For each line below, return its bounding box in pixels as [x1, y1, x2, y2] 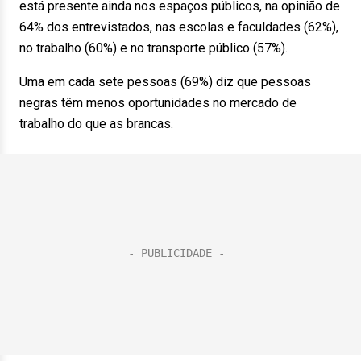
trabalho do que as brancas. [19, 116, 173, 131]
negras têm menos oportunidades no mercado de [19, 95, 297, 110]
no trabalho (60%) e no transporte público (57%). [19, 40, 288, 56]
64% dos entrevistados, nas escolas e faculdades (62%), [19, 19, 338, 35]
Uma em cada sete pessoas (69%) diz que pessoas [19, 74, 311, 89]
